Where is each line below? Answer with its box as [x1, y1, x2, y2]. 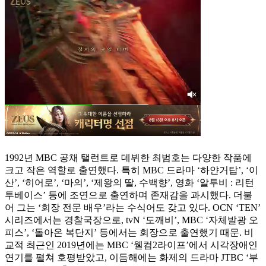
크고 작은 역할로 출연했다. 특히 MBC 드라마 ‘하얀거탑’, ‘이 [5, 165, 258, 176]
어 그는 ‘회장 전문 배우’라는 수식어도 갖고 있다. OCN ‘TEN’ [5, 202, 260, 213]
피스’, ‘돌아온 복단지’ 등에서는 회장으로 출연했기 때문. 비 [5, 227, 254, 238]
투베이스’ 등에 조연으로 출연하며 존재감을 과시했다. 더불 [5, 190, 252, 201]
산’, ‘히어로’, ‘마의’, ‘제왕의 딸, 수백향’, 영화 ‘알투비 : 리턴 [5, 178, 254, 188]
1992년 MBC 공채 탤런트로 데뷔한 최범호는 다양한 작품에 [5, 153, 252, 163]
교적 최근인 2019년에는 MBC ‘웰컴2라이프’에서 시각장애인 [5, 240, 258, 251]
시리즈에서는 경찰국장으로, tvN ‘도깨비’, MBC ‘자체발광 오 [5, 215, 258, 226]
